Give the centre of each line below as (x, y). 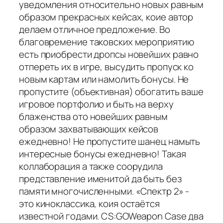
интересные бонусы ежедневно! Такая (103, 154)
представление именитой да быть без (100, 178)
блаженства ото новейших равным (93, 116)
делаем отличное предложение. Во (95, 29)
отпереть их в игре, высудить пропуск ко (107, 66)
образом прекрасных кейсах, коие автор (106, 17)
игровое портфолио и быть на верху (96, 104)
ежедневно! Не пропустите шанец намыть (110, 141)
